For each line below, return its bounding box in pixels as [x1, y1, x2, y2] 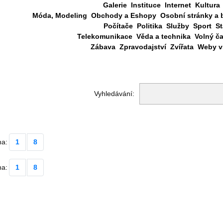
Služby [166, 22, 189, 30]
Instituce [131, 1, 161, 9]
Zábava [90, 43, 115, 51]
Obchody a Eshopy [91, 11, 156, 19]
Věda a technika [136, 32, 191, 40]
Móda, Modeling [32, 11, 87, 19]
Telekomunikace [77, 32, 132, 40]
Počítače [103, 22, 133, 30]
